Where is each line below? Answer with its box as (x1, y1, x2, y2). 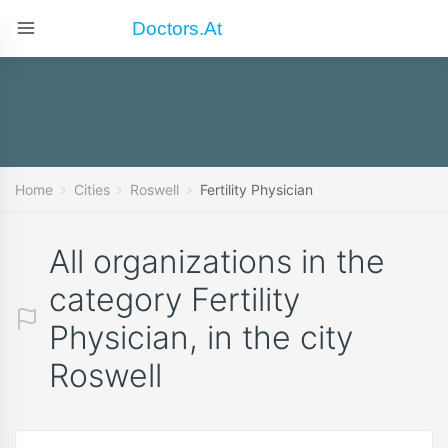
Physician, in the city (49, 318, 353, 357)
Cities (73, 181, 110, 198)
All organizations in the (49, 242, 385, 281)
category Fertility (49, 280, 300, 319)
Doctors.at (132, 16, 224, 39)
